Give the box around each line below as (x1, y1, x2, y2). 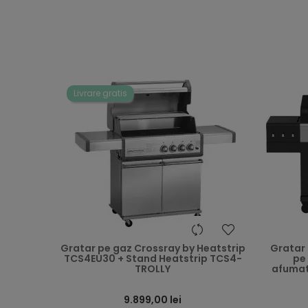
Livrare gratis (74, 87, 127, 100)
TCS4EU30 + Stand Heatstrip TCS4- (63, 252, 242, 266)
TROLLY (135, 262, 170, 276)
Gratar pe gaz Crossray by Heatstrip (60, 241, 245, 256)
